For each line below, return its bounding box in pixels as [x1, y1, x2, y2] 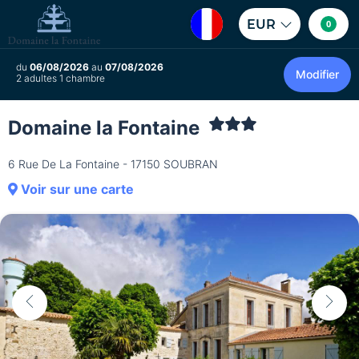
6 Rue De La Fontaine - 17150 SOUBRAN [8, 157, 218, 171]
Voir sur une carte [18, 181, 134, 198]
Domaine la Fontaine [8, 116, 204, 139]
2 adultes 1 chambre [16, 72, 105, 84]
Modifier [296, 67, 339, 81]
